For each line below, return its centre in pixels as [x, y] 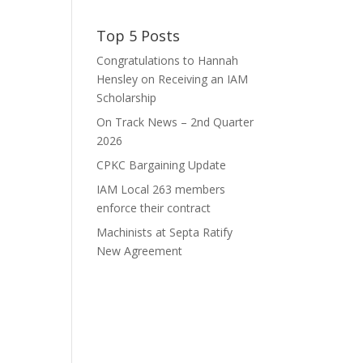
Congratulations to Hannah [168, 60]
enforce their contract [154, 208]
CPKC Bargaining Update [162, 165]
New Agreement [140, 251]
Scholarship [127, 98]
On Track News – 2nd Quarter [175, 122]
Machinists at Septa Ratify [165, 232]
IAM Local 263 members [161, 189]
